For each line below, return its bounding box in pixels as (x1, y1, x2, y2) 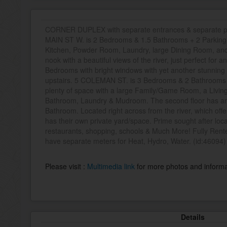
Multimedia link (87, 161, 137, 171)
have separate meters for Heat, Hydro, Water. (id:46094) (45, 136, 226, 146)
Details (180, 212, 205, 222)
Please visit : (45, 161, 87, 171)
